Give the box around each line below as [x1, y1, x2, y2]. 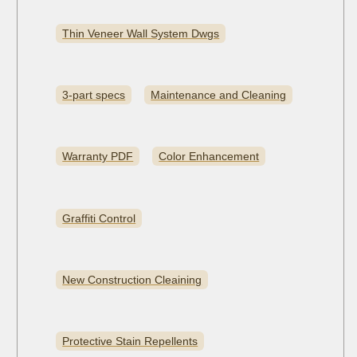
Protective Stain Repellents [62, 335, 198, 348]
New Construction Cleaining [62, 273, 202, 286]
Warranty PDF [62, 150, 134, 163]
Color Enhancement [159, 150, 260, 163]
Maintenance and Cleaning [151, 88, 287, 102]
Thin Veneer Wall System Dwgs [62, 27, 220, 41]
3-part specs [62, 88, 126, 102]
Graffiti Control [62, 211, 136, 225]
